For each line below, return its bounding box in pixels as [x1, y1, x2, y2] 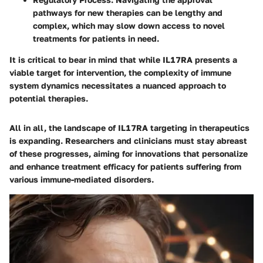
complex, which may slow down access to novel [33, 20, 225, 31]
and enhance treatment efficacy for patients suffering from [9, 161, 241, 171]
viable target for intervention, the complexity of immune [9, 67, 231, 77]
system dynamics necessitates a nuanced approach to [9, 80, 226, 90]
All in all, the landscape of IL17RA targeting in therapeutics [9, 122, 249, 133]
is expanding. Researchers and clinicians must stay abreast [9, 135, 247, 146]
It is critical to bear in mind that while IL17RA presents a [9, 54, 237, 65]
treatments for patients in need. [33, 33, 159, 43]
